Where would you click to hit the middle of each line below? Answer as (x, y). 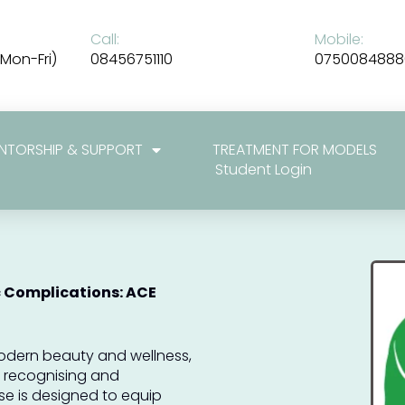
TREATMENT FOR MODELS (295, 150)
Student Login (264, 170)
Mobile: (339, 39)
